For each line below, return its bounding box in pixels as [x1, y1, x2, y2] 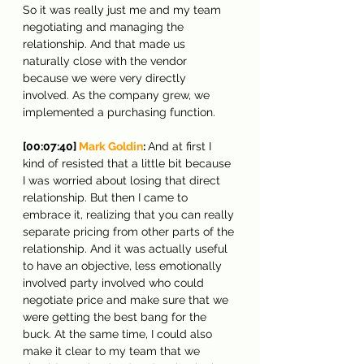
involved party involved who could [23, 275, 207, 289]
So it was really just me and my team [23, 2, 224, 16]
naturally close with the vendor [23, 54, 190, 67]
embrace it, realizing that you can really [23, 207, 237, 221]
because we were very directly [23, 71, 189, 84]
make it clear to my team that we [23, 344, 203, 357]
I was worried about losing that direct [23, 173, 223, 187]
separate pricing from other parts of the [23, 224, 237, 238]
